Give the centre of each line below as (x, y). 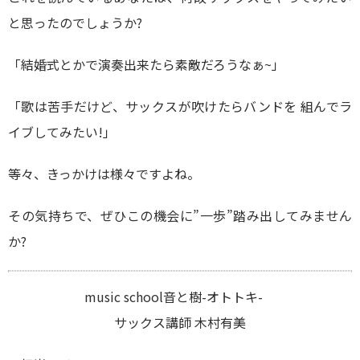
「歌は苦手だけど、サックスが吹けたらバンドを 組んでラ (180, 106)
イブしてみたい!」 (62, 132)
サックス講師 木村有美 (180, 322)
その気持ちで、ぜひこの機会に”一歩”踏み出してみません (180, 215)
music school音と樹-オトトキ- (180, 297)
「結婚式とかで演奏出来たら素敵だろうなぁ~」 (146, 64)
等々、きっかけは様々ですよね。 (104, 174)
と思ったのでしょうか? (75, 22)
